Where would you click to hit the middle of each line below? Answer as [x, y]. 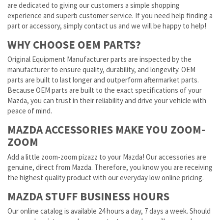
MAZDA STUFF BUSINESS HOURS [88, 196]
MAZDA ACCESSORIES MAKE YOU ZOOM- [106, 129]
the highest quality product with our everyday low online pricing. [106, 177]
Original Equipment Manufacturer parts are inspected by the [99, 59]
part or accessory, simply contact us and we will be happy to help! [107, 26]
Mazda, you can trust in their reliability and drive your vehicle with [107, 100]
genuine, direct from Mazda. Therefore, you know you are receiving [110, 167]
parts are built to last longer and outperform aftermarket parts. [103, 80]
